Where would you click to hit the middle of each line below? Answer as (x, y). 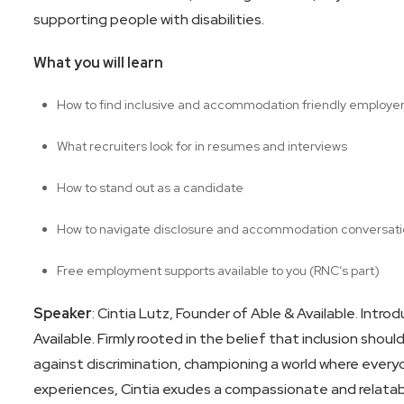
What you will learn (98, 63)
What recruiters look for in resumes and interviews (202, 147)
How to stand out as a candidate (151, 188)
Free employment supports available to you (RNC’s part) (219, 271)
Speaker (62, 314)
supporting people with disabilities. (148, 20)
